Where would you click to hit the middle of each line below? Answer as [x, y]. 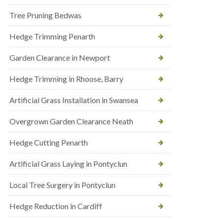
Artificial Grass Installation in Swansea [74, 100]
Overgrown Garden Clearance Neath [71, 121]
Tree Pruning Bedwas [45, 15]
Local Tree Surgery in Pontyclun [62, 185]
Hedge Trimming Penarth [52, 36]
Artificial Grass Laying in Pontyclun [68, 164]
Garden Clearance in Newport [60, 57]
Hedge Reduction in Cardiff [56, 206]
